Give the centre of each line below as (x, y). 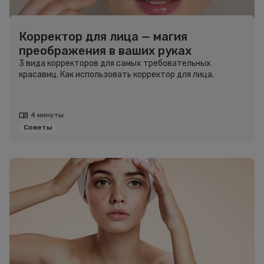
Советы (38, 127)
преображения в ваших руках (105, 51)
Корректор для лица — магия (103, 37)
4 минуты (47, 115)
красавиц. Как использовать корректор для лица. (116, 75)
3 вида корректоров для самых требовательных (115, 63)
